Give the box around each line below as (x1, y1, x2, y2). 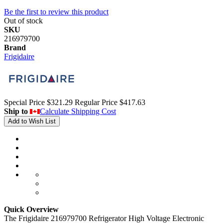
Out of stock (4, 16, 43, 25)
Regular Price (75, 98, 117, 107)
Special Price (4, 98, 45, 107)
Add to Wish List (8, 117, 56, 125)
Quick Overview (4, 205, 59, 214)
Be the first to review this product (4, 7, 109, 16)
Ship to (4, 107, 28, 115)
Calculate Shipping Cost (40, 107, 116, 115)
